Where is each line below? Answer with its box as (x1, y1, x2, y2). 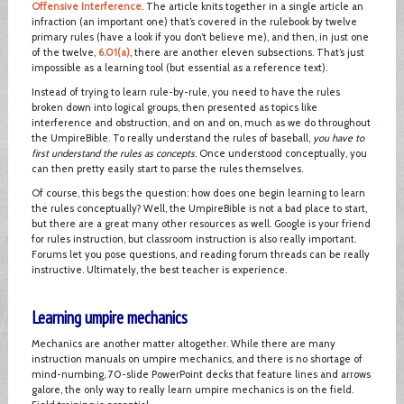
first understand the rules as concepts (31, 146, 195, 160)
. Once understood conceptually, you (194, 146, 367, 160)
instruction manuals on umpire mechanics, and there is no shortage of (31, 352, 363, 365)
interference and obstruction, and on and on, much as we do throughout (31, 115, 371, 129)
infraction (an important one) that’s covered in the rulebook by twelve (31, 14, 357, 28)
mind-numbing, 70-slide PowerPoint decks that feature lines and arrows (31, 367, 371, 381)
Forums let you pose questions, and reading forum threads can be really (31, 247, 370, 261)
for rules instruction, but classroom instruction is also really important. (31, 232, 356, 245)
